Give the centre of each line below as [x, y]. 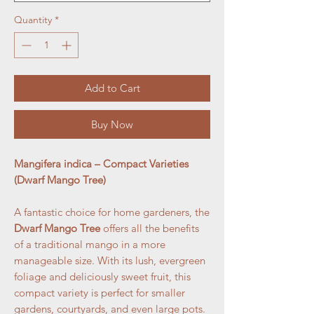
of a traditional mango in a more [90, 245]
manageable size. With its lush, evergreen [110, 261]
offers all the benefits [150, 228]
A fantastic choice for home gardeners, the [112, 212]
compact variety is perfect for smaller [100, 293]
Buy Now [112, 125]
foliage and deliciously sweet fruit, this [102, 277]
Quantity [33, 20]
